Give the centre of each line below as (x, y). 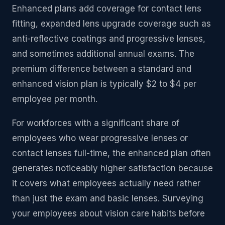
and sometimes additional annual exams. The (103, 53)
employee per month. (55, 99)
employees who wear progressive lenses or (100, 138)
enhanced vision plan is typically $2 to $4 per (104, 84)
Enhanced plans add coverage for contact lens (107, 8)
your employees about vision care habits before (108, 213)
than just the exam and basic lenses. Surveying (108, 198)
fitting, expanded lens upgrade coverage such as (111, 23)
